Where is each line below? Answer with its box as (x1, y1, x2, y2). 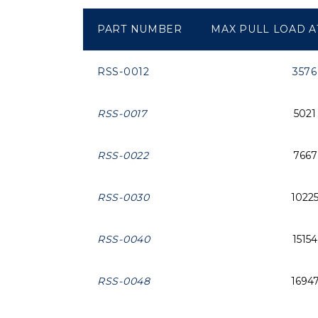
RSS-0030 (97, 191, 150, 204)
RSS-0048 (97, 275, 150, 288)
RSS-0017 (97, 107, 147, 121)
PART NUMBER (97, 23, 182, 36)
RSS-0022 (97, 149, 149, 163)
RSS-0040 (97, 233, 150, 246)
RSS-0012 (97, 65, 150, 79)
